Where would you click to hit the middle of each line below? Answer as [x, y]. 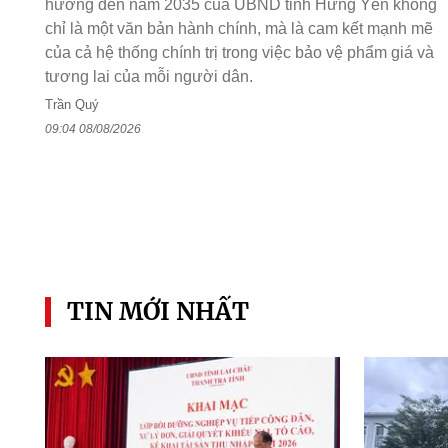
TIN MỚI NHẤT [157, 311]
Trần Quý [71, 105]
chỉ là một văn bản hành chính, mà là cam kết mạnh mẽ [238, 29]
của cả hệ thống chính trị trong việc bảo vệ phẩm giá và [239, 53]
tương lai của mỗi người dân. [148, 77]
